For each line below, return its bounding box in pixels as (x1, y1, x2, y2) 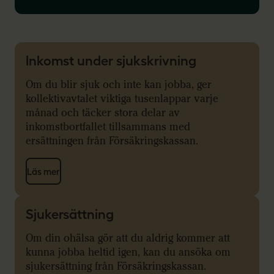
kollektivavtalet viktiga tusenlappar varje (26, 92, 218, 106)
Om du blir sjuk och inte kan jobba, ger (26, 78, 212, 92)
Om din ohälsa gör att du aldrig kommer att (26, 232, 230, 245)
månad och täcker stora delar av (26, 106, 180, 120)
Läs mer (27, 166, 60, 177)
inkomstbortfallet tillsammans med (26, 120, 190, 134)
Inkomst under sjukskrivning (26, 53, 196, 68)
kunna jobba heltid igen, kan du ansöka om (26, 246, 231, 259)
